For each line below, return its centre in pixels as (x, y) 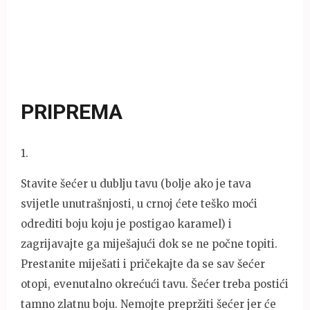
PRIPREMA (72, 111)
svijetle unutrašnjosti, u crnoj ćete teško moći (139, 203)
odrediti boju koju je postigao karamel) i (126, 224)
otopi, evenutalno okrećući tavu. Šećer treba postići (155, 284)
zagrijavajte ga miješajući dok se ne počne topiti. (149, 244)
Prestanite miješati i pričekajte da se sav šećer (143, 264)
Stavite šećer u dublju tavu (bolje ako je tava (136, 183)
